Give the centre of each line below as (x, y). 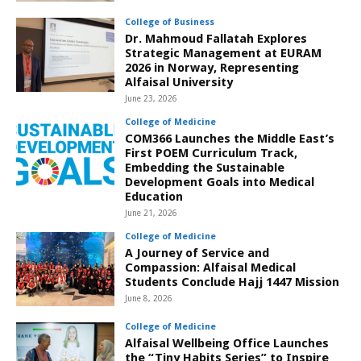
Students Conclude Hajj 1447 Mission (232, 282)
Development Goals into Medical (220, 182)
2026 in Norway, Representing (212, 67)
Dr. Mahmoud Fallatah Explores (216, 38)
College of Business (170, 22)
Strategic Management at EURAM (224, 53)
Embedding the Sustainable (205, 167)
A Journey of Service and (197, 253)
